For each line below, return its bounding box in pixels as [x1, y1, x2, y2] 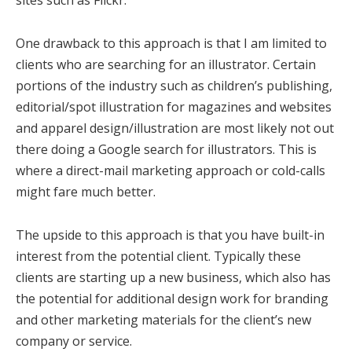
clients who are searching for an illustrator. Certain [16, 56, 316, 74]
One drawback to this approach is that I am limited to [16, 35, 327, 53]
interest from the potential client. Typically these [16, 247, 301, 266]
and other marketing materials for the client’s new [16, 311, 311, 329]
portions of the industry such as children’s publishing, [16, 77, 332, 95]
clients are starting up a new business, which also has [16, 269, 331, 287]
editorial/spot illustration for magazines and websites [16, 98, 332, 116]
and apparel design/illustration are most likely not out [16, 119, 334, 137]
